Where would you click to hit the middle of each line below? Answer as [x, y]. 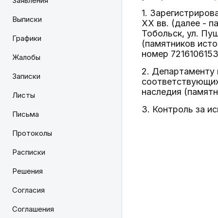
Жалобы [26, 57]
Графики [27, 38]
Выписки [27, 19]
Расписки [29, 152]
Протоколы [32, 133]
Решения [27, 171]
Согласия [28, 190]
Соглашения [33, 209]
